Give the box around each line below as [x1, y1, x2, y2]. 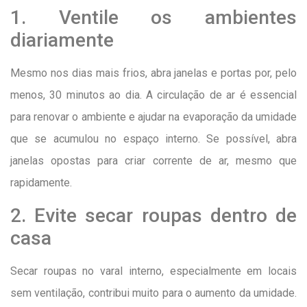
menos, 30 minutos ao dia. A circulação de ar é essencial [10, 88, 297, 102]
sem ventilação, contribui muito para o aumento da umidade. [10, 286, 297, 299]
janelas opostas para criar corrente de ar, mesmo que [10, 154, 297, 168]
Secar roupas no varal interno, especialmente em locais [10, 264, 297, 278]
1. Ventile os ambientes [10, 6, 297, 29]
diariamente [10, 29, 114, 52]
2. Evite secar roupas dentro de [10, 204, 297, 227]
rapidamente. [10, 176, 72, 190]
